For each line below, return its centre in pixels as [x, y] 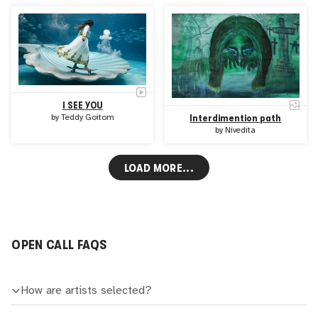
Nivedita [241, 131]
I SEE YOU [82, 105]
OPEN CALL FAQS [59, 245]
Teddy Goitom [87, 117]
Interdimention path [236, 119]
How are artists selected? [87, 291]
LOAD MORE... [159, 168]
